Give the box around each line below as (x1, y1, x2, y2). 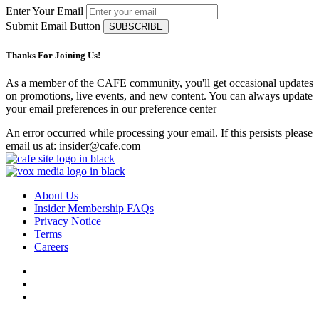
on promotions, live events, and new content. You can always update (6, 90, 313, 103)
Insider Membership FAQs (34, 202, 154, 215)
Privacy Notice (34, 215, 101, 228)
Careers (34, 241, 68, 253)
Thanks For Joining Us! (6, 50, 100, 61)
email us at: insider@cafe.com (6, 140, 140, 152)
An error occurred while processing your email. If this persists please (6, 127, 313, 140)
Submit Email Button (6, 19, 100, 32)
